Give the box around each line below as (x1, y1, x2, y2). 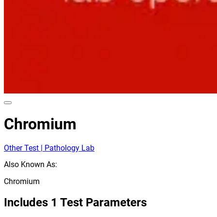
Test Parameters (60, 195, 147, 209)
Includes (4, 195, 48, 209)
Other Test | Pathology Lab (4, 143, 94, 153)
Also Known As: (4, 159, 57, 169)
